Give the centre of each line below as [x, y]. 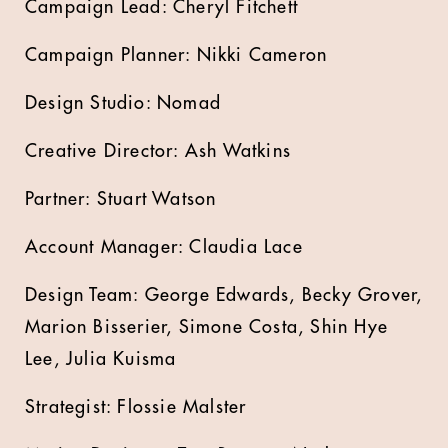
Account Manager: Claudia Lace [164, 247]
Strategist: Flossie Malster [136, 407]
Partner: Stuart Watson [121, 199]
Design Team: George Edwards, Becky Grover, [224, 295]
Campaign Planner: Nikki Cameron [176, 55]
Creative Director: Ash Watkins [158, 151]
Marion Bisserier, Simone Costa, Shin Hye [207, 327]
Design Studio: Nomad [123, 103]
